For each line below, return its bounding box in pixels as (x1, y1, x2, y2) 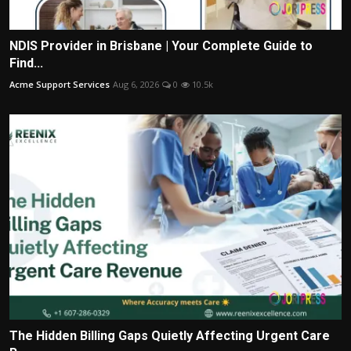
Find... (9, 55, 43, 71)
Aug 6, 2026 (113, 78, 159, 90)
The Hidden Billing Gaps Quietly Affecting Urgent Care (9, 328, 330, 344)
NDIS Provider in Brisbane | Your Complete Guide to (9, 38, 313, 53)
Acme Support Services (9, 78, 110, 90)
